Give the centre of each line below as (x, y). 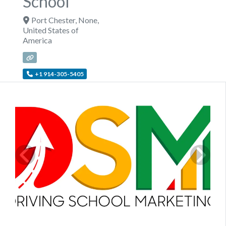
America (37, 40)
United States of (51, 30)
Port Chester (53, 20)
